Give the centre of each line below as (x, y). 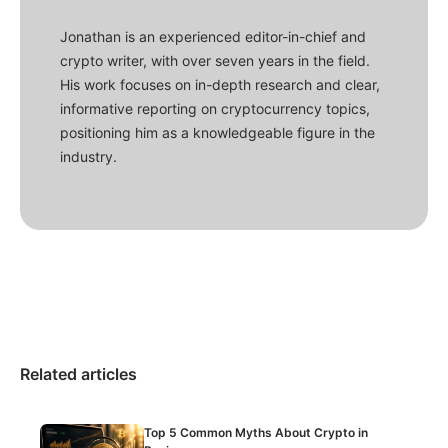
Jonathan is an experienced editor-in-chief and (213, 37)
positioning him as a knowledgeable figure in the (217, 133)
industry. (88, 157)
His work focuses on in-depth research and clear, (220, 85)
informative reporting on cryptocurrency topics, (215, 109)
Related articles (78, 374)
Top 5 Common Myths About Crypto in (256, 433)
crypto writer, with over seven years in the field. (215, 61)
